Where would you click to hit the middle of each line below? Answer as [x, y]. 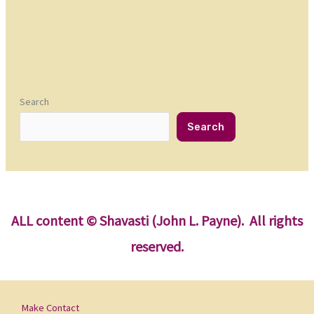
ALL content [47, 220]
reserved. [157, 246]
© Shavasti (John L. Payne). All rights [194, 220]
